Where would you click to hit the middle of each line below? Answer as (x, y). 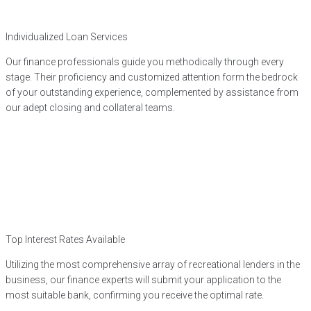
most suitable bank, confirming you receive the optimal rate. (135, 295)
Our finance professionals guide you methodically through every (145, 62)
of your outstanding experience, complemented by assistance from (152, 92)
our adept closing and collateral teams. (90, 108)
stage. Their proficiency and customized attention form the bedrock (152, 77)
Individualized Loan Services (67, 37)
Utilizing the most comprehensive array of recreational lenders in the (153, 264)
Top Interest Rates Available (65, 239)
